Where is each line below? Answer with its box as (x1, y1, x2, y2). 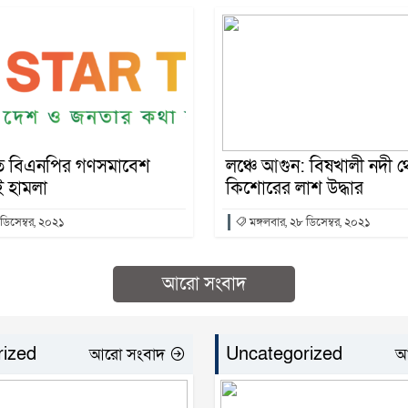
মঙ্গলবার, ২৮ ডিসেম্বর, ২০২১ (247, 214, 371, 230)
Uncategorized (226, 342, 342, 366)
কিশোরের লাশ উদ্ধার (226, 177, 363, 200)
